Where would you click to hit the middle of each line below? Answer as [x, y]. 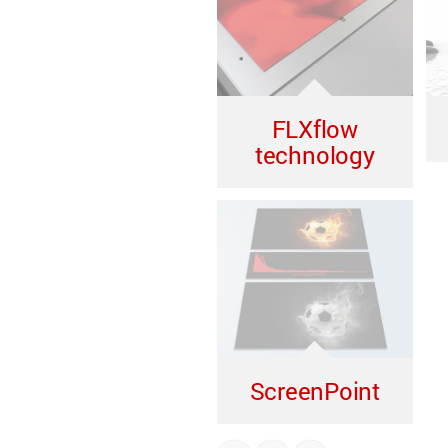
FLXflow [314, 129]
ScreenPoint [314, 391]
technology [314, 155]
